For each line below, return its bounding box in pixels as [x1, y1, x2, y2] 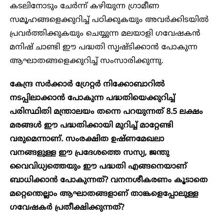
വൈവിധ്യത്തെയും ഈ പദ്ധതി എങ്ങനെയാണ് [10, 162, 187, 172]
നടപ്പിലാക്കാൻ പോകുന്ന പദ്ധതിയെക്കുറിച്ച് [10, 93, 175, 104]
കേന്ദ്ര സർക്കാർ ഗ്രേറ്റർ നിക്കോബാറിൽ [10, 80, 165, 90]
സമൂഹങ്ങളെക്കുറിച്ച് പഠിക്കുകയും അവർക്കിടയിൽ [10, 15, 209, 25]
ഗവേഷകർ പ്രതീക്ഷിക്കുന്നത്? [10, 203, 124, 213]
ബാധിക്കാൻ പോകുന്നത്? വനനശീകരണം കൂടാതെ [10, 175, 208, 186]
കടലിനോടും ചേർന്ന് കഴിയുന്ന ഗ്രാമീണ [10, 1, 159, 12]
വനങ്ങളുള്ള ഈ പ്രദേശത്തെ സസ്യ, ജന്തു [10, 148, 169, 158]
